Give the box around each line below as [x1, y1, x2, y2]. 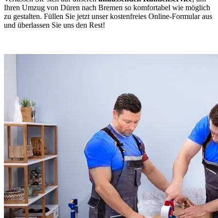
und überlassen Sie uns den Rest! [4, 20, 105, 29]
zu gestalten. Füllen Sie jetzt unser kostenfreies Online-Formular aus [4, 12, 212, 20]
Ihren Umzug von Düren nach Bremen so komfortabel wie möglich [4, 3, 210, 12]
